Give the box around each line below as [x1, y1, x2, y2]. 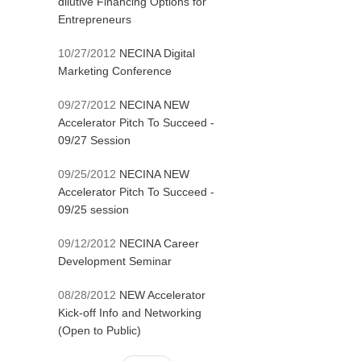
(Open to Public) [58, 324, 141, 337]
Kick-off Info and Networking [58, 306, 201, 319]
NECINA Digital [119, 47, 195, 60]
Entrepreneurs [58, 13, 131, 26]
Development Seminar [58, 255, 172, 268]
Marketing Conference [58, 64, 172, 77]
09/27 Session [58, 134, 131, 147]
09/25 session [58, 203, 129, 216]
